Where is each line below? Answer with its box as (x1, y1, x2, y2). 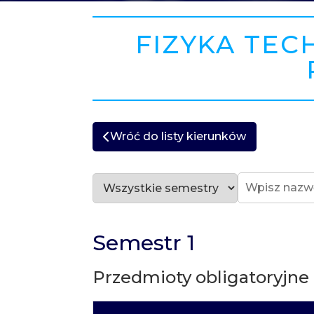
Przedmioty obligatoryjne (92, 267, 309, 287)
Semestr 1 (92, 230, 195, 256)
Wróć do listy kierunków (109, 130, 246, 143)
